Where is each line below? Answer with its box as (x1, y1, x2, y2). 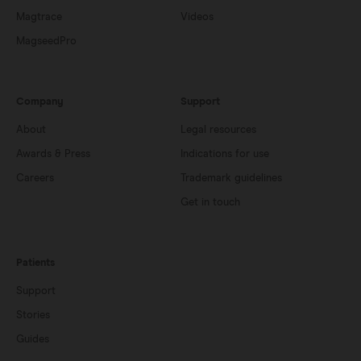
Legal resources (180, 125, 256, 135)
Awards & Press (16, 149, 90, 160)
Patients (16, 258, 55, 268)
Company (16, 97, 64, 107)
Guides (16, 334, 49, 345)
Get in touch (180, 197, 240, 208)
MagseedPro (16, 36, 77, 47)
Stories (16, 310, 50, 321)
